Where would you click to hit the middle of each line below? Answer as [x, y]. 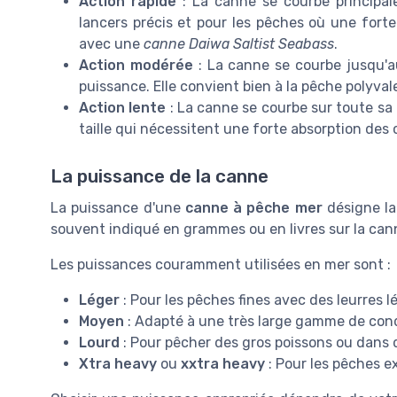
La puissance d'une [118, 208]
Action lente [123, 108]
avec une [111, 44]
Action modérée [136, 66]
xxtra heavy [223, 364]
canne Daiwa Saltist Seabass [239, 44]
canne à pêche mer [253, 208]
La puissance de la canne [160, 177]
